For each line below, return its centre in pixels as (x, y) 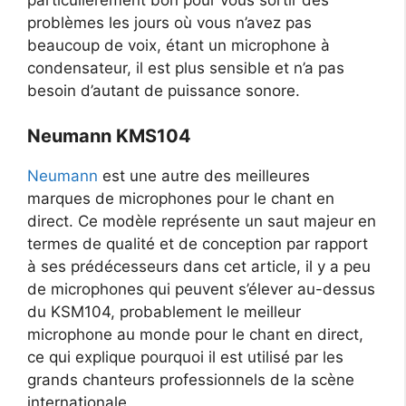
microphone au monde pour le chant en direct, (195, 335)
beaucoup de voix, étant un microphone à (179, 45)
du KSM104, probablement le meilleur (164, 312)
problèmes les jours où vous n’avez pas (169, 22)
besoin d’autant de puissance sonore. (164, 90)
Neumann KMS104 (109, 136)
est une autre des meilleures (204, 176)
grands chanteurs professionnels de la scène (191, 380)
